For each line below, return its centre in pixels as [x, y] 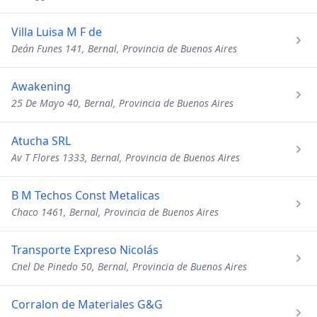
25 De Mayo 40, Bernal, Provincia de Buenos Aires [122, 103]
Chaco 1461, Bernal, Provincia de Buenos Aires [115, 212]
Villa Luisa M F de [57, 32]
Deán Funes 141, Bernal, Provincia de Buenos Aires [124, 48]
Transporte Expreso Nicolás [85, 250]
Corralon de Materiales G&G [87, 304]
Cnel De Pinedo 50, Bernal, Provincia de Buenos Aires [129, 266]
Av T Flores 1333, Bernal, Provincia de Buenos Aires [126, 157]
